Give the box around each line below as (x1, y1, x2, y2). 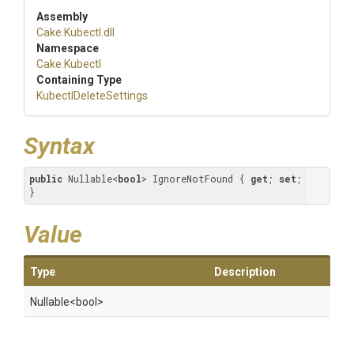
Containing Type (36, 73, 122, 86)
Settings (106, 89, 148, 102)
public (29, 172, 62, 185)
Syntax (24, 132, 95, 160)
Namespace (36, 42, 99, 55)
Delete (73, 89, 106, 102)
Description (214, 265, 276, 278)
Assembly (36, 10, 88, 23)
